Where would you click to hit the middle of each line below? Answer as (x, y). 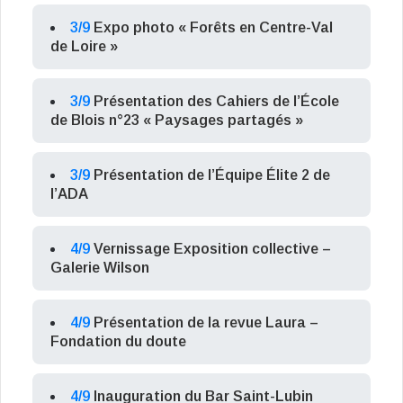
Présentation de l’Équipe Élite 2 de (212, 175)
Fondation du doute (118, 342)
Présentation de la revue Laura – (206, 323)
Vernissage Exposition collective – (212, 249)
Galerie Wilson (100, 268)
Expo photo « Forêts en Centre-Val (213, 28)
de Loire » (84, 47)
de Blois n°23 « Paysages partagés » (177, 121)
